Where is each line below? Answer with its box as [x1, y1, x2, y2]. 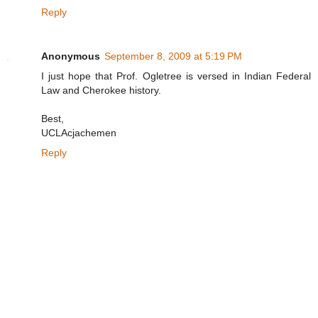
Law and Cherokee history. [41, 84, 161, 96]
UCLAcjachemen [41, 126, 116, 138]
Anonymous [41, 50, 100, 62]
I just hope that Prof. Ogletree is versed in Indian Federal [41, 70, 311, 82]
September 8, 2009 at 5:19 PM [104, 50, 242, 62]
